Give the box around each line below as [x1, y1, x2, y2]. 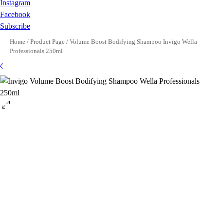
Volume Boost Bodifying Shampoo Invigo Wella [70, 38, 197, 45]
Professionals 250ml [10, 47, 63, 54]
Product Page [30, 38, 65, 45]
